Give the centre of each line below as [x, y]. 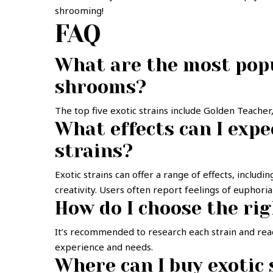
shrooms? [101, 87]
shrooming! [79, 10]
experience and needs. [104, 247]
